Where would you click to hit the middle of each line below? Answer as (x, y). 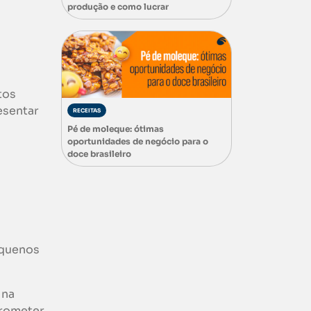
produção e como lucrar (119, 7)
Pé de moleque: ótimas (116, 128)
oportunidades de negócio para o (138, 141)
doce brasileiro (100, 153)
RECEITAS (87, 110)
